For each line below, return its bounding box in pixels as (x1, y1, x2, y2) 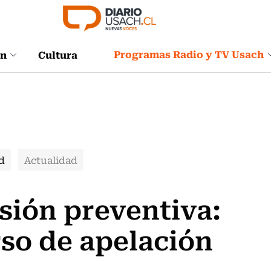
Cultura (38, 46, 77, 62)
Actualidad (24, 152, 77, 167)
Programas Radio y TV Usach (114, 46, 264, 62)
